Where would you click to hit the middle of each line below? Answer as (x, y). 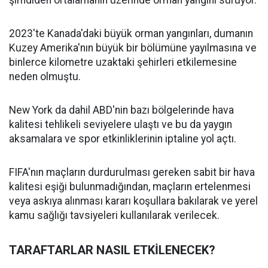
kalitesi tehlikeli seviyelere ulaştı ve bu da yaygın (121, 125)
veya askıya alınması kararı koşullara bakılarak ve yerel (133, 201)
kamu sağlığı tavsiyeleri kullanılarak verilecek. (114, 216)
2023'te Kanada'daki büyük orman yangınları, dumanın (131, 34)
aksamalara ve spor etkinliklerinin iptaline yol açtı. (123, 139)
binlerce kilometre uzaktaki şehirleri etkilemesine (123, 63)
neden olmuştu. (45, 77)
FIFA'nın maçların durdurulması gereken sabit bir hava (132, 173)
